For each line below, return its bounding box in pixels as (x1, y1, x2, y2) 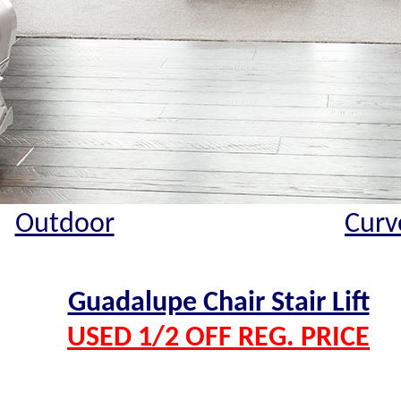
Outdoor (14, 209, 115, 239)
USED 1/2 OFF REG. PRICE (67, 324, 370, 354)
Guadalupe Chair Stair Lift (67, 289, 370, 319)
